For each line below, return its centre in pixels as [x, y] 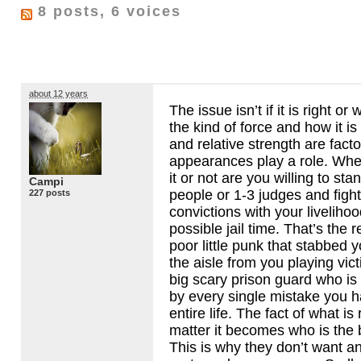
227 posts [50, 193]
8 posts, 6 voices [107, 12]
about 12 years [58, 93]
